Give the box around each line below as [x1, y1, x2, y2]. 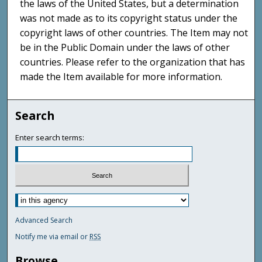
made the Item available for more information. [20, 70, 223, 84]
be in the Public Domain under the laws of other [20, 41, 230, 54]
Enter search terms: [15, 132, 85, 143]
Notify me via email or [15, 232, 90, 242]
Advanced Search [15, 215, 73, 226]
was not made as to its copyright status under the [20, 12, 238, 25]
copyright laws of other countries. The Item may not [20, 26, 249, 40]
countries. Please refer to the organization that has [20, 56, 246, 69]
